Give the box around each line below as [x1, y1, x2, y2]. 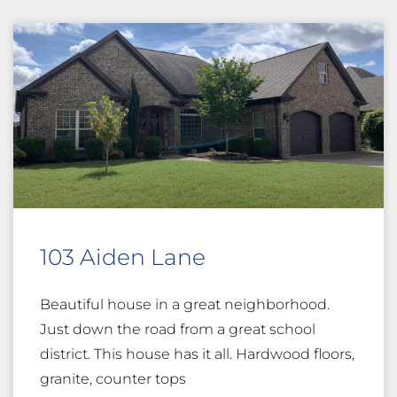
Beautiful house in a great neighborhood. [40, 296, 330, 314]
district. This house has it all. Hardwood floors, [40, 346, 354, 363]
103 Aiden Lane [40, 244, 206, 271]
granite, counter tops [40, 370, 186, 388]
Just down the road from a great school [40, 321, 315, 339]
